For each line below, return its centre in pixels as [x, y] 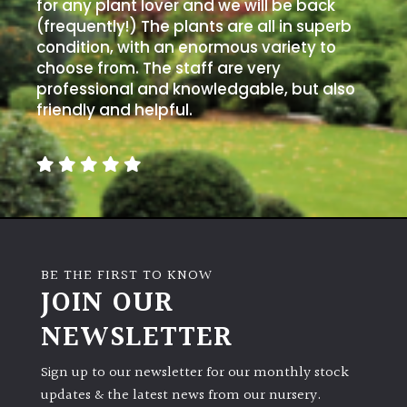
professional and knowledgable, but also [196, 89]
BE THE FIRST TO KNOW [127, 275]
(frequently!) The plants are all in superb [194, 26]
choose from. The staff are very [159, 68]
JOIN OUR [107, 303]
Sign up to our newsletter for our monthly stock [195, 373]
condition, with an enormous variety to [186, 47]
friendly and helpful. [114, 109]
